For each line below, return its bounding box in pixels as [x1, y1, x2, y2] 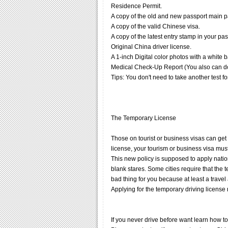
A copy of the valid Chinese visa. [111, 23, 200, 31]
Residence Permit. [111, 3, 162, 10]
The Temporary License [111, 115, 176, 122]
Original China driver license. [111, 43, 191, 51]
